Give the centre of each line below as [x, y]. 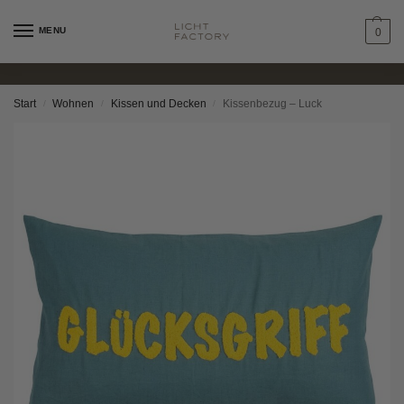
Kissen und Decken [158, 104]
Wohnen [73, 104]
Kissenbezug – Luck [273, 104]
